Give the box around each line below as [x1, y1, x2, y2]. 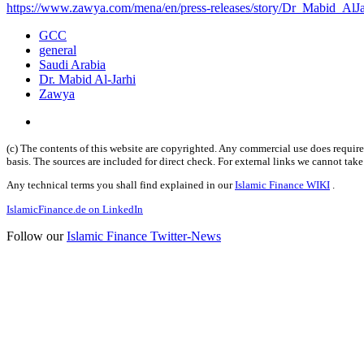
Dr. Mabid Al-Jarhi [39, 72, 136, 87]
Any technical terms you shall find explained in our [6, 179, 235, 192]
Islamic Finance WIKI [235, 179, 330, 192]
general [39, 43, 76, 58]
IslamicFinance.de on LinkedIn [6, 202, 143, 215]
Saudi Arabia [39, 58, 106, 72]
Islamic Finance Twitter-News [67, 228, 221, 243]
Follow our [6, 228, 67, 243]
